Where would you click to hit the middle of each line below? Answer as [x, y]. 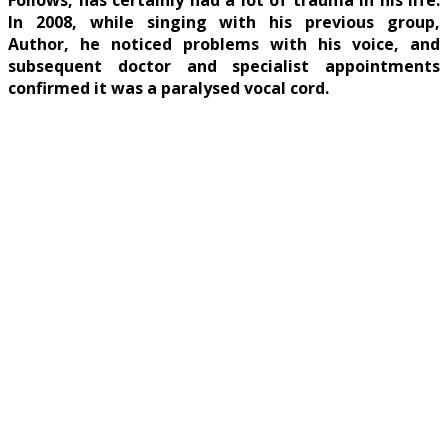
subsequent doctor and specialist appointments [224, 66]
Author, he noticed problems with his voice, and [224, 44]
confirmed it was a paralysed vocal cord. [168, 88]
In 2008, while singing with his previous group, [224, 22]
